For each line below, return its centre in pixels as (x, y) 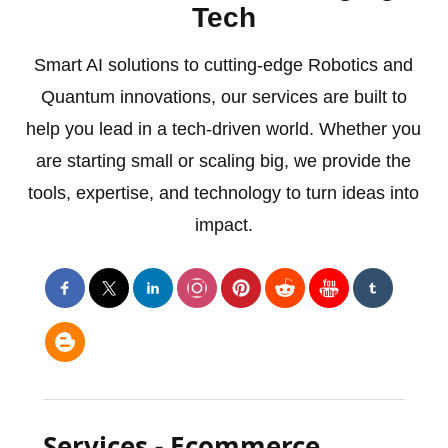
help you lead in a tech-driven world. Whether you (224, 128)
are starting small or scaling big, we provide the (224, 160)
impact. (223, 224)
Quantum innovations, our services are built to (223, 96)
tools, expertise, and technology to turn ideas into (224, 192)
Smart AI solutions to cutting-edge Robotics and (224, 64)
